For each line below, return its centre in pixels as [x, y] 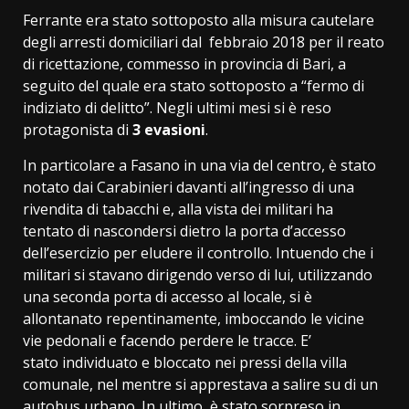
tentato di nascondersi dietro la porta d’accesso [184, 231]
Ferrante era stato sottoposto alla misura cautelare [199, 21]
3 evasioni [169, 130]
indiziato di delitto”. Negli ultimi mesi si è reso [177, 108]
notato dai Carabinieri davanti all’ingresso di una [189, 188]
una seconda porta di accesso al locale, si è [168, 297]
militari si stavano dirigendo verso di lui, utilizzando [198, 275]
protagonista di [78, 130]
